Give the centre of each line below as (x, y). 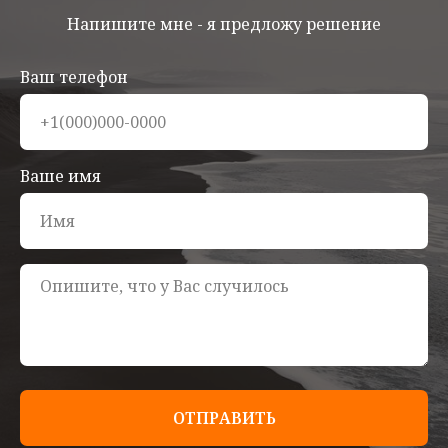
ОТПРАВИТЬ (224, 417)
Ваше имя (60, 176)
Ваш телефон (74, 77)
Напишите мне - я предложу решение (224, 24)
